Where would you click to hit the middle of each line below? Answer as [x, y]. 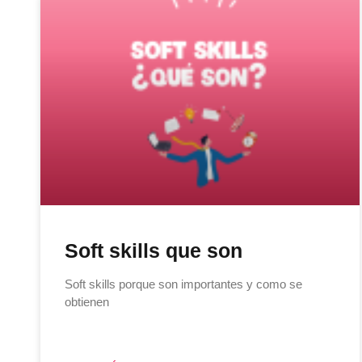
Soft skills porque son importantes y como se [183, 284]
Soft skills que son [154, 251]
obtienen [87, 302]
